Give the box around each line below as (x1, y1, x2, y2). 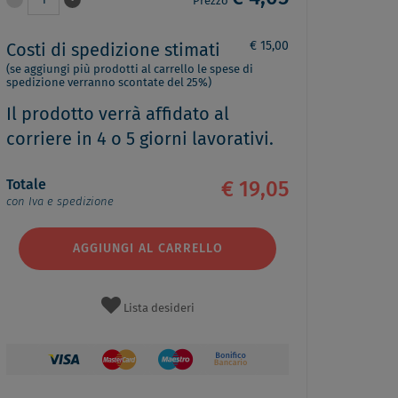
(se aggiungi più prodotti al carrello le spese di (6, 64, 253, 76)
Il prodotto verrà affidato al (6, 106, 229, 123)
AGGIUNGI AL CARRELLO (72, 243, 223, 256)
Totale (6, 177, 46, 192)
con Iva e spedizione (6, 195, 114, 208)
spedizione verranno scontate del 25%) (6, 77, 211, 89)
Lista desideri (123, 303, 195, 315)
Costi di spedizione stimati (6, 42, 220, 60)
